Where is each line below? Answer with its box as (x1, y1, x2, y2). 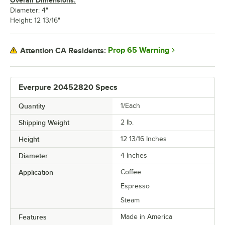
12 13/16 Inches (121, 135, 167, 143)
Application (19, 168, 53, 177)
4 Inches (121, 152, 147, 160)
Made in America (121, 213, 172, 221)
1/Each (121, 102, 140, 110)
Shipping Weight (19, 119, 69, 127)
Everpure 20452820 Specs (19, 83, 118, 92)
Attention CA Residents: (20, 46, 106, 55)
